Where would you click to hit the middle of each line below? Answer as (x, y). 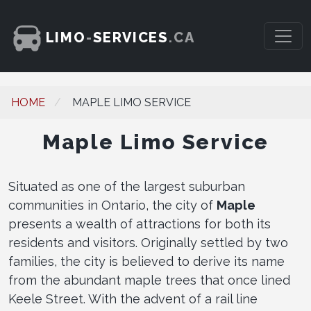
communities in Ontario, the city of (112, 205)
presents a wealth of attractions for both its (140, 224)
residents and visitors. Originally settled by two (148, 243)
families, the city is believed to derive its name (146, 261)
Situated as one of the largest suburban (127, 186)
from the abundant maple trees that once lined (149, 280)
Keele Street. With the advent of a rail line (133, 299)
